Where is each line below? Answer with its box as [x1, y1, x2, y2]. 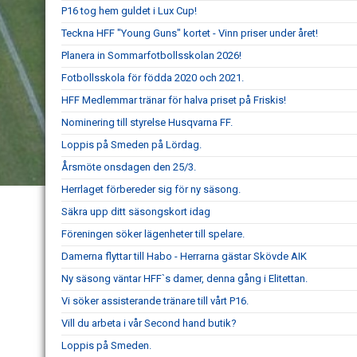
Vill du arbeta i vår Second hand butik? [61, 317, 237, 329]
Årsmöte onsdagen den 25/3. [61, 161, 196, 173]
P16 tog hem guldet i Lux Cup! [61, 5, 197, 17]
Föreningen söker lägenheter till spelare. [61, 228, 245, 240]
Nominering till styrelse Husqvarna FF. [61, 116, 233, 128]
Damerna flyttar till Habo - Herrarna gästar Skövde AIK [61, 250, 307, 262]
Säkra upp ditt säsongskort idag [61, 206, 210, 218]
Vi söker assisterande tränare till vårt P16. [61, 295, 249, 307]
